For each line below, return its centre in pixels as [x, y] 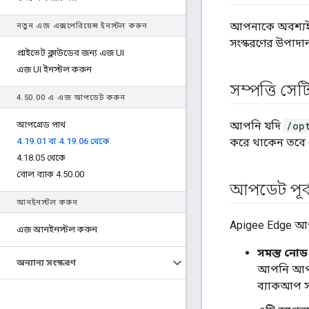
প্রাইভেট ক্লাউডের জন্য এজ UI [70, 53]
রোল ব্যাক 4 [39, 174]
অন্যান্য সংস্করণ [46, 262]
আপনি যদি [257, 126]
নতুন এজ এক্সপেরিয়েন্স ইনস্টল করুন [82, 26]
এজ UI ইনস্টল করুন [54, 69]
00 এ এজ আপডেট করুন [81, 98]
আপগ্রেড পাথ [41, 124]
